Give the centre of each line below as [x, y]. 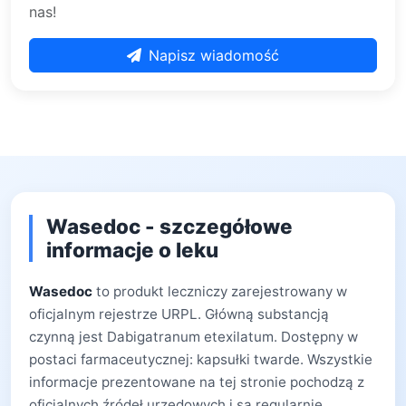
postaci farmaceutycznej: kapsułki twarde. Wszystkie [201, 359]
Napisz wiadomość [214, 55]
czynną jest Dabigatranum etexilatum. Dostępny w [193, 337]
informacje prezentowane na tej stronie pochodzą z [197, 382]
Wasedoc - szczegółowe [169, 226]
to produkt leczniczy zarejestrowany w [220, 291]
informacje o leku [132, 250]
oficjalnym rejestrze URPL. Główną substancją [179, 314]
